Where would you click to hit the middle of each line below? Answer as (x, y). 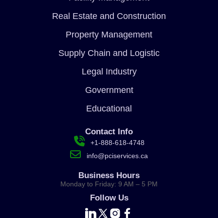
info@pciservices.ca (116, 156)
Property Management (109, 35)
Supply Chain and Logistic (109, 53)
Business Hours (109, 175)
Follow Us (109, 198)
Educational (109, 109)
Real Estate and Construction (109, 16)
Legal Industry (109, 72)
